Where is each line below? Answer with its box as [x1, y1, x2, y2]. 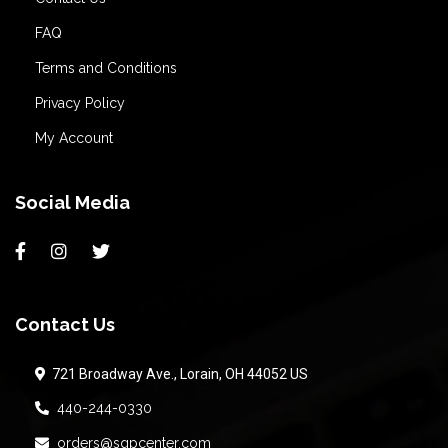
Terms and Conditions [35, 60, 177, 76]
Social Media [15, 192, 130, 213]
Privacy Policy [35, 95, 125, 111]
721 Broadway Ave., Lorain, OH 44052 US [46, 366, 308, 382]
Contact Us [15, 314, 115, 335]
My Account [35, 130, 113, 146]
